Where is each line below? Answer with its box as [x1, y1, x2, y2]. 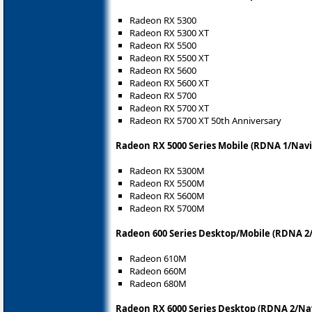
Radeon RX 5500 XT [130, 52, 209, 65]
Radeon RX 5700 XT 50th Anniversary [130, 114, 281, 127]
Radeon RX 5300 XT [130, 26, 209, 40]
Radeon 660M [130, 265, 187, 278]
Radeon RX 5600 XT [130, 77, 209, 90]
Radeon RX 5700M [130, 202, 205, 215]
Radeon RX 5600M [130, 189, 205, 203]
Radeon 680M [130, 277, 187, 290]
